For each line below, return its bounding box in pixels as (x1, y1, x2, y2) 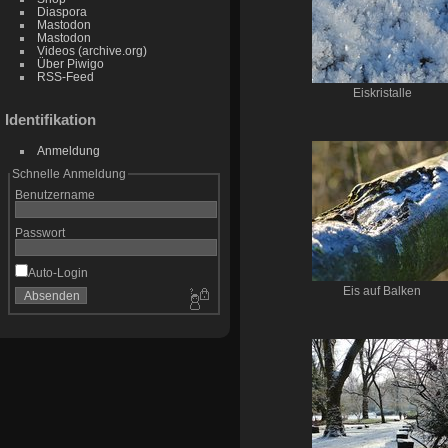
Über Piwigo (36, 57, 104, 71)
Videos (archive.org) (36, 44, 147, 58)
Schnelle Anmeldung (11, 167, 126, 181)
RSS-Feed (36, 70, 94, 84)
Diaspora (36, 5, 87, 19)
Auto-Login (27, 266, 88, 280)
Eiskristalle (352, 87, 412, 100)
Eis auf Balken (343, 285, 421, 298)
